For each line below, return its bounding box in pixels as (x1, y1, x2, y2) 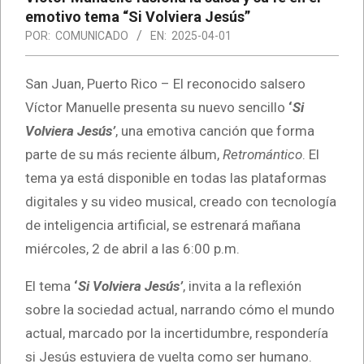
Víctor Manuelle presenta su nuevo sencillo (25, 98, 288, 115)
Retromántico (223, 145, 302, 162)
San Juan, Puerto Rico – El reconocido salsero (25, 75, 305, 92)
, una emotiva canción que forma (115, 122, 314, 139)
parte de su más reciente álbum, (25, 145, 223, 162)
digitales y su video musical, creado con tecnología (25, 193, 336, 210)
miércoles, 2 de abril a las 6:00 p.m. (25, 240, 240, 257)
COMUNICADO (55, 28, 128, 42)
